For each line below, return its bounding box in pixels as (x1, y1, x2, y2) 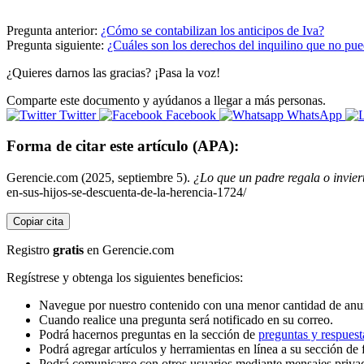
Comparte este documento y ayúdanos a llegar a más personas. (6, 93, 326, 107)
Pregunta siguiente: (6, 37, 104, 52)
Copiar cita (13, 215, 63, 228)
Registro (6, 243, 53, 258)
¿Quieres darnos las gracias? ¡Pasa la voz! (6, 65, 220, 80)
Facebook (162, 107, 219, 122)
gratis (53, 243, 84, 258)
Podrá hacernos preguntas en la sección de (39, 327, 258, 342)
